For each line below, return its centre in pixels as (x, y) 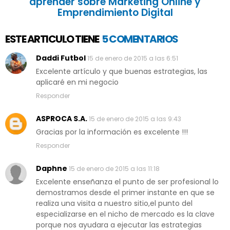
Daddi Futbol (61, 58)
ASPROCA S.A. (62, 119)
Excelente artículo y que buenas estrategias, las (122, 72)
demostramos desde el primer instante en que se (125, 193)
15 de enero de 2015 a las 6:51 (133, 59)
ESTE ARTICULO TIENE (52, 39)
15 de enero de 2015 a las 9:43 (135, 119)
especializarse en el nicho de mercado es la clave (125, 214)
